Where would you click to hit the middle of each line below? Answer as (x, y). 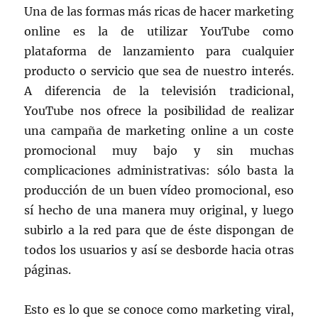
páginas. (48, 270)
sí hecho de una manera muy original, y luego (159, 210)
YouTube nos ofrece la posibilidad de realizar (159, 111)
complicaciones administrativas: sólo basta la (159, 171)
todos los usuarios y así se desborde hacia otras (159, 250)
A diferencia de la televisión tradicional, (159, 91)
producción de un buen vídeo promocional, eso (159, 191)
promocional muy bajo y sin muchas (159, 151)
